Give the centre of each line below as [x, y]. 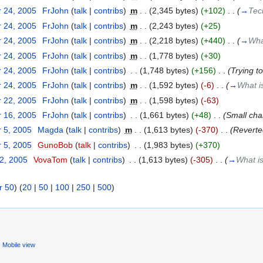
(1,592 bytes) [173, 85]
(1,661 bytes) [164, 115]
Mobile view [18, 245]
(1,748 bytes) [164, 70]
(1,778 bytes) [173, 55]
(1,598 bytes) [173, 100]
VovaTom [50, 160]
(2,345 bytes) [173, 11]
